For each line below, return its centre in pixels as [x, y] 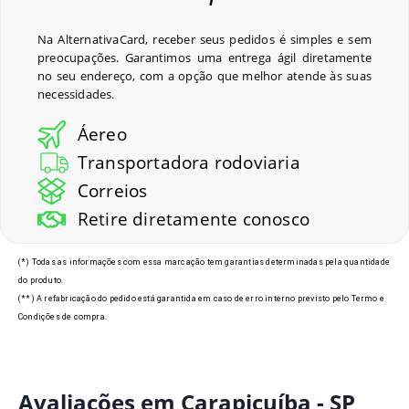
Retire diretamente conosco [193, 220]
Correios [112, 191]
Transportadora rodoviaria [189, 163]
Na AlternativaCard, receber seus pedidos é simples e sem [204, 40]
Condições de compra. [63, 316]
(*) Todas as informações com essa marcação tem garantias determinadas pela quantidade [204, 262]
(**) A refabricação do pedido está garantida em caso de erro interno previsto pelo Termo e [202, 298]
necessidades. [76, 94]
